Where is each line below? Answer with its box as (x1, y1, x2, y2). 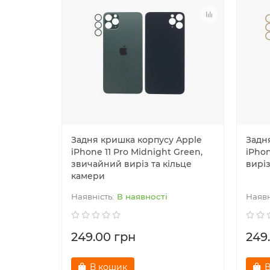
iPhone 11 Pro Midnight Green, (71, 146, 202, 157)
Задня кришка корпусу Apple (71, 134, 202, 145)
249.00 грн (71, 229, 136, 244)
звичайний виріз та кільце (71, 158, 192, 169)
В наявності (117, 191, 168, 201)
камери (71, 170, 105, 181)
